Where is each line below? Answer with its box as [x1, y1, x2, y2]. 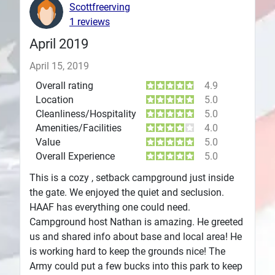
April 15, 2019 [29, 60, 89, 72]
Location [36, 94, 74, 106]
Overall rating [36, 80, 93, 92]
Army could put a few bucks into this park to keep [29, 260, 242, 273]
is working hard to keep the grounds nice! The [29, 246, 225, 258]
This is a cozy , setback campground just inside [29, 172, 234, 184]
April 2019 [29, 36, 88, 52]
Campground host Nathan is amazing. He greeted [29, 216, 243, 228]
